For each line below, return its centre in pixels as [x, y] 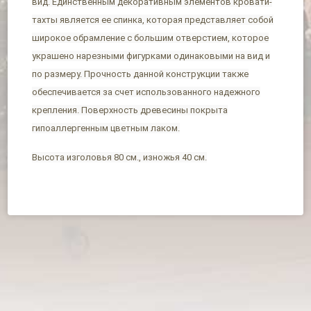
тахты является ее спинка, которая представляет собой [153, 19]
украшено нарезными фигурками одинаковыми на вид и [151, 56]
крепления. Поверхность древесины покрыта [130, 110]
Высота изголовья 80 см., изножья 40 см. [120, 157]
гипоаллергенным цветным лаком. [106, 128]
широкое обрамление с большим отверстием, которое [151, 37]
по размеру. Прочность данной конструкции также [141, 74]
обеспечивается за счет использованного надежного [146, 92]
